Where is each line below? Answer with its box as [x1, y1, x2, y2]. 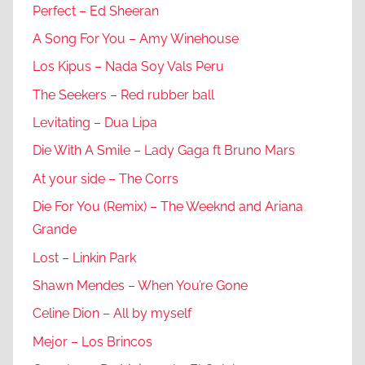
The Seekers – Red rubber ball [33, 86, 214, 103]
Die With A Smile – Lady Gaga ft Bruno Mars [33, 143, 295, 159]
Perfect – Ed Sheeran [33, 2, 159, 19]
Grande [33, 222, 77, 238]
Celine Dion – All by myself [33, 306, 191, 322]
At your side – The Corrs [33, 170, 178, 187]
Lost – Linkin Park [33, 249, 136, 266]
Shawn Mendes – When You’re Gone [33, 277, 248, 293]
